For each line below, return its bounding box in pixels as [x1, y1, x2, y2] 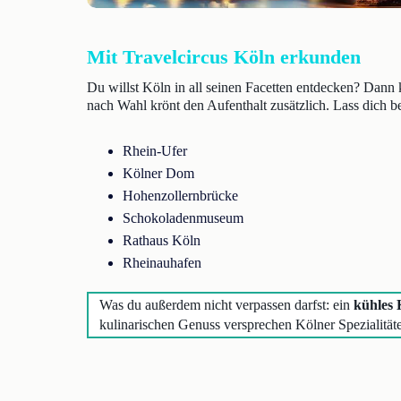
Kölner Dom [123, 166, 194, 181]
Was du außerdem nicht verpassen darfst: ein [99, 297, 354, 312]
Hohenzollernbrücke [123, 188, 238, 203]
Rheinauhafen [123, 255, 201, 270]
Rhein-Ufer [123, 143, 187, 158]
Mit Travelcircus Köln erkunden [87, 46, 361, 68]
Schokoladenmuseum [123, 210, 243, 226]
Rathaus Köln [123, 233, 200, 248]
